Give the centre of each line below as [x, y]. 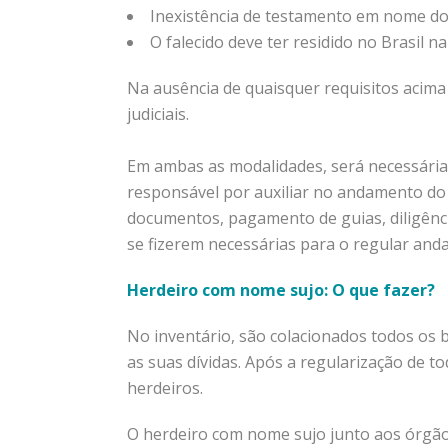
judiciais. [158, 113]
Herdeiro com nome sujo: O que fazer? [281, 289]
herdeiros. [165, 387]
